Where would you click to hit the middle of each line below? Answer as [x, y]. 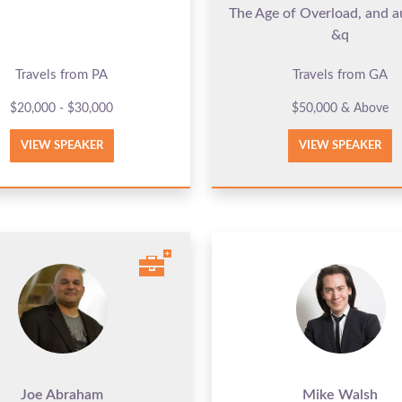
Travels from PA [62, 74]
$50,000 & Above [340, 108]
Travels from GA [340, 74]
